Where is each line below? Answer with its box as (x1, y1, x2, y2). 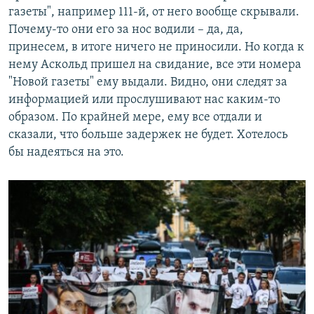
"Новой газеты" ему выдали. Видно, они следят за (8, 76, 287, 90)
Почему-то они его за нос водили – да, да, (8, 23, 243, 37)
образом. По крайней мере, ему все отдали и (8, 111, 262, 125)
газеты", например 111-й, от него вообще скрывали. (8, 6, 299, 20)
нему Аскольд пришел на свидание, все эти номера (8, 58, 301, 72)
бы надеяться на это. (8, 146, 124, 160)
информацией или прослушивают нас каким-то (8, 93, 280, 107)
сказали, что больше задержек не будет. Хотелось (8, 128, 288, 142)
